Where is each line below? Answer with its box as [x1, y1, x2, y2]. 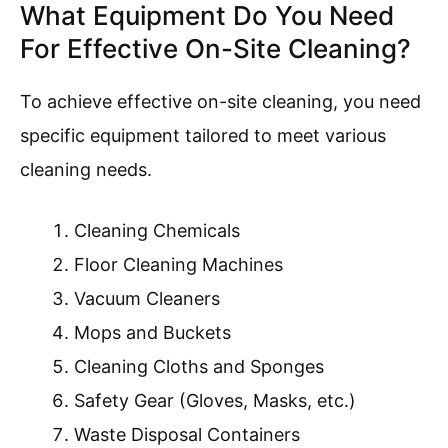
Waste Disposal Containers [74, 424, 300, 446]
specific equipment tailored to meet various [20, 125, 386, 147]
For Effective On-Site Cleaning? [20, 33, 411, 65]
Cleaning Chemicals [74, 220, 240, 242]
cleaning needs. [20, 159, 152, 181]
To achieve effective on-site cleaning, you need [20, 91, 421, 113]
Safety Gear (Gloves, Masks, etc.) [74, 390, 356, 412]
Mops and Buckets [74, 322, 231, 344]
